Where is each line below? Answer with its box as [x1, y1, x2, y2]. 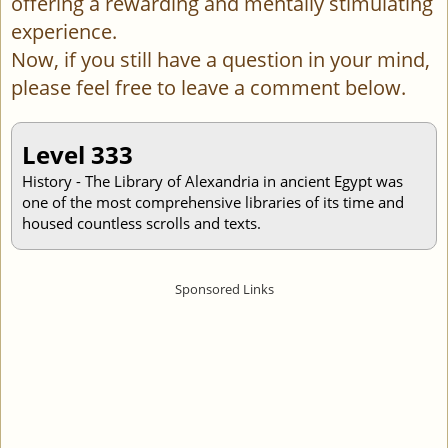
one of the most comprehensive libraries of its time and [22, 192, 404, 212]
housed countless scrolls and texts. [22, 213, 261, 233]
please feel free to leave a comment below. [11, 74, 406, 101]
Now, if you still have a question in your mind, [11, 46, 430, 73]
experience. [11, 18, 117, 45]
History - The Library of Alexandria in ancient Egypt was [22, 171, 403, 191]
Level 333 [22, 138, 133, 171]
